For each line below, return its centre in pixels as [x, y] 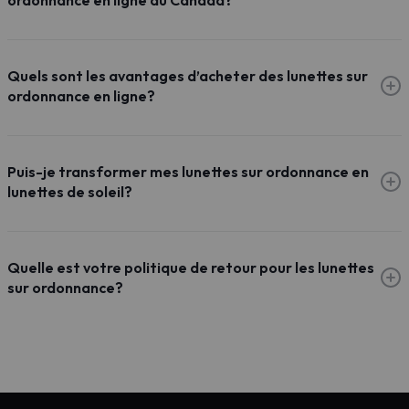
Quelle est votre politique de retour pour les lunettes [191, 267]
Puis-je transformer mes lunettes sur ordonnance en [188, 172]
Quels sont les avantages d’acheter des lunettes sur [188, 76]
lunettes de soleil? [70, 192]
